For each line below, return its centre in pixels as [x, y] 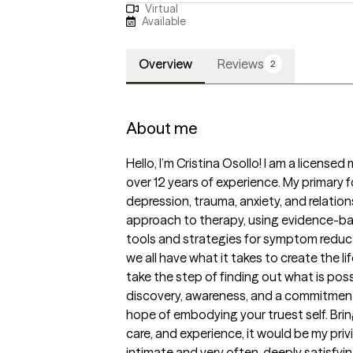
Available [164, 21]
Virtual [161, 9]
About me [162, 128]
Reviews [241, 64]
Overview [165, 64]
